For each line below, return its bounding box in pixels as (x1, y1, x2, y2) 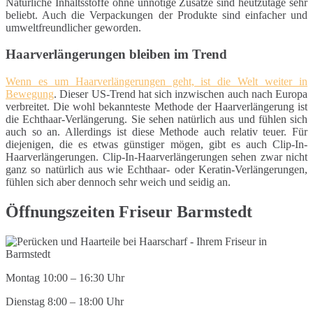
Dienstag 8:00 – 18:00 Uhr (6, 295, 124, 307)
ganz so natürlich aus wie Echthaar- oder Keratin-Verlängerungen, (6, 163, 307, 175)
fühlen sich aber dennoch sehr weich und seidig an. (6, 176, 231, 188)
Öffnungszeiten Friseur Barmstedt (6, 202, 252, 221)
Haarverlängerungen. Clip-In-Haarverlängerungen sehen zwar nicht (6, 151, 307, 163)
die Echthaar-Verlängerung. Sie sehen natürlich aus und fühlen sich (6, 113, 307, 125)
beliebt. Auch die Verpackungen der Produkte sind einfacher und (6, 8, 307, 21)
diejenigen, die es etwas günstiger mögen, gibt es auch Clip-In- (6, 138, 307, 150)
